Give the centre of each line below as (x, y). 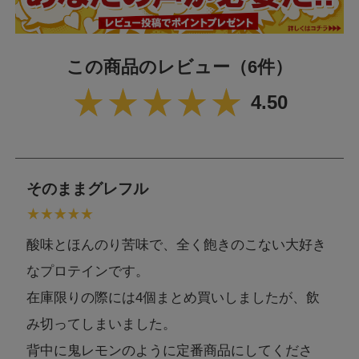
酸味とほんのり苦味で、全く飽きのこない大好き (177, 245)
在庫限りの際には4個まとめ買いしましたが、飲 (173, 298)
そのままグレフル (88, 189)
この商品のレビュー (148, 68)
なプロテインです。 (88, 272)
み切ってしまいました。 (102, 325)
